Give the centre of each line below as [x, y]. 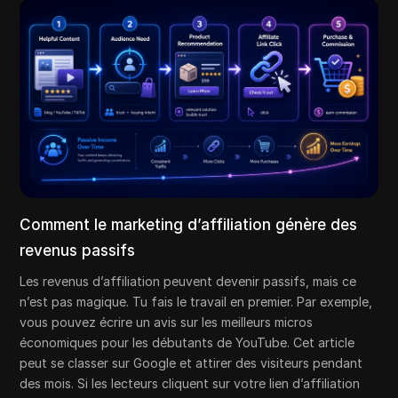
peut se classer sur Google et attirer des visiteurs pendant [191, 362]
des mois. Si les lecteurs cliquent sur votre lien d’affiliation [190, 383]
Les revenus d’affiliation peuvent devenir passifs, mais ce [188, 281]
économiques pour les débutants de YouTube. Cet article [187, 342]
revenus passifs [78, 250]
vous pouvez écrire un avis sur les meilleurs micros [167, 322]
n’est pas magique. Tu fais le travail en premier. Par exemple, [196, 301]
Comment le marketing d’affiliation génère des [189, 224]
